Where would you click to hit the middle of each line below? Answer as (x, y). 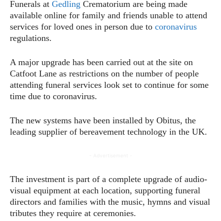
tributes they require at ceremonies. (73, 213)
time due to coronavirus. (54, 96)
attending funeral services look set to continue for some (109, 85)
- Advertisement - (110, 155)
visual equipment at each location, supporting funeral (105, 190)
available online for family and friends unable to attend (109, 15)
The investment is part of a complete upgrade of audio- (109, 179)
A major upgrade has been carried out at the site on (101, 62)
